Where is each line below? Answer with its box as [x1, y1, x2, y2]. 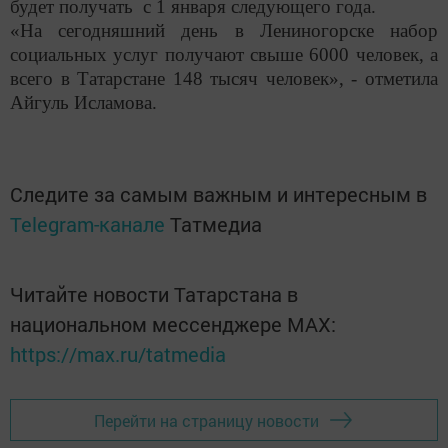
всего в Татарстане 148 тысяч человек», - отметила [10, 68, 438, 90]
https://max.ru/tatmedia [10, 341, 226, 368]
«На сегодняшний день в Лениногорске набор [10, 20, 438, 42]
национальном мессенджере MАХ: [10, 311, 336, 338]
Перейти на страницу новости [94, 409, 319, 431]
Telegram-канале [10, 211, 165, 238]
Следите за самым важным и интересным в [10, 181, 427, 208]
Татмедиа [170, 211, 262, 238]
